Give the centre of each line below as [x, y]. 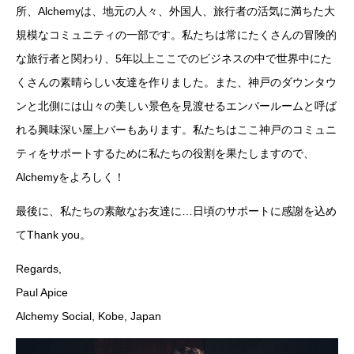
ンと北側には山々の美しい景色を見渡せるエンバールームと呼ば [176, 106]
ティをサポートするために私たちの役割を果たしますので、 [165, 154]
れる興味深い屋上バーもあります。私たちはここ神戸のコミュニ [176, 130]
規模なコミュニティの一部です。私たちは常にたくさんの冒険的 [176, 35]
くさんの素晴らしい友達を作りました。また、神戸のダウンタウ [176, 83]
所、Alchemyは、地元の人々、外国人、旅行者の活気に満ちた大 [175, 11]
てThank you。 [53, 235]
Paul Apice [42, 293]
